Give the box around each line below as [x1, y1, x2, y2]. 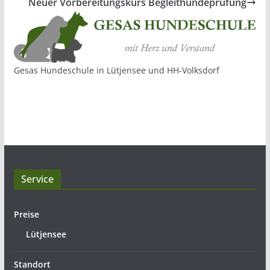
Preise [13, 209, 39, 220]
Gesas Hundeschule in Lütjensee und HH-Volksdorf [13, 64, 219, 77]
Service [20, 172, 54, 186]
